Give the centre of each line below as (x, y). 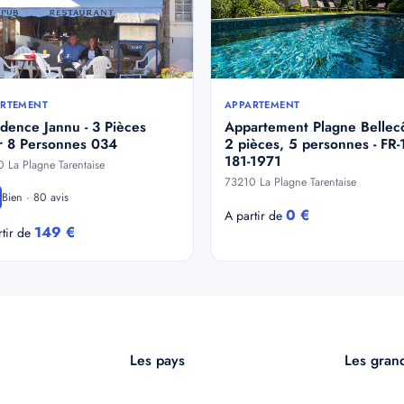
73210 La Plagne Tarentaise (290, 182)
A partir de (255, 216)
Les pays (157, 360)
